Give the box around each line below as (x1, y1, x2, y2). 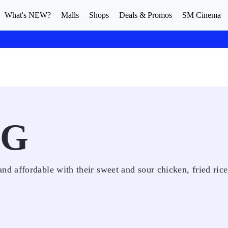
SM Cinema (182, 11, 221, 19)
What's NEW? (5, 11, 51, 19)
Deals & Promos (119, 11, 172, 19)
